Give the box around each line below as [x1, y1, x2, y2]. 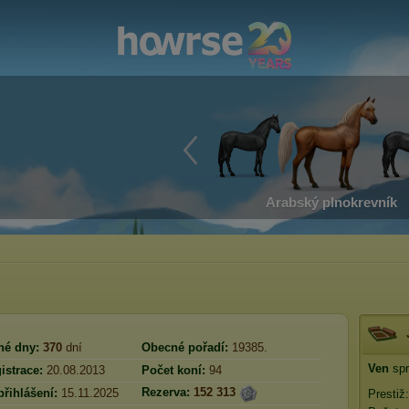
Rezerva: [142, 385, 190, 400]
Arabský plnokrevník [266, 194, 397, 210]
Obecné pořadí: [142, 341, 228, 354]
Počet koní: [142, 363, 205, 377]
